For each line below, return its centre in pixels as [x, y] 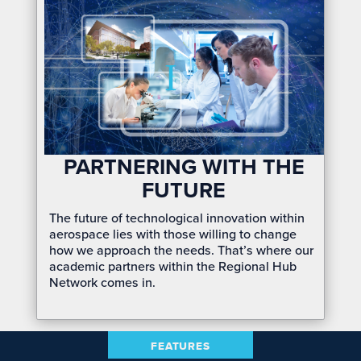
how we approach [102, 249]
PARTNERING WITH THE [184, 166]
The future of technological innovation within [177, 217]
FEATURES [180, 346]
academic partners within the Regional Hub [173, 266]
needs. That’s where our [245, 249]
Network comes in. [103, 282]
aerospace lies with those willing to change [173, 233]
